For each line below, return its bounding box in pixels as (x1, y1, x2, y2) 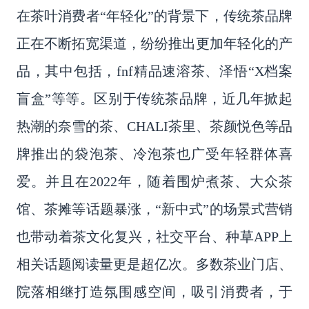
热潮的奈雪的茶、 (17, 118, 127, 134)
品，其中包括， (17, 63, 117, 79)
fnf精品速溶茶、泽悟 (117, 63, 248, 79)
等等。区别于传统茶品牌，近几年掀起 (51, 90, 293, 106)
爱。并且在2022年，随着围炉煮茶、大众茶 (17, 173, 292, 189)
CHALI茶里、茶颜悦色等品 (127, 118, 292, 134)
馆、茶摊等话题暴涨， (17, 201, 155, 217)
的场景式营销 (209, 201, 293, 217)
